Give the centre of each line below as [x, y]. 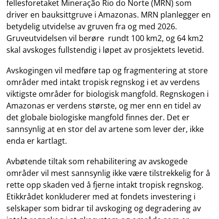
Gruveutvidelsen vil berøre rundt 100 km [82, 38]
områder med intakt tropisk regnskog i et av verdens [103, 82]
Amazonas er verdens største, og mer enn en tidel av [104, 106]
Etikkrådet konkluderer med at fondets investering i [101, 197]
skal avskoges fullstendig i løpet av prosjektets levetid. [105, 50]
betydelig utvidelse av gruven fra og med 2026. [92, 26]
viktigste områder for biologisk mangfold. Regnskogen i [108, 94]
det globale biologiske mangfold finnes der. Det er [98, 117]
